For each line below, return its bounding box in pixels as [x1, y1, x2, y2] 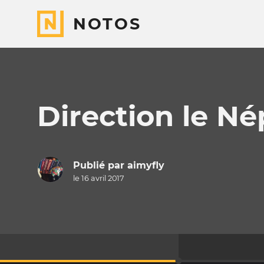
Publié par [72, 160, 127, 171]
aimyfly [127, 160, 164, 171]
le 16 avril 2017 [72, 174, 124, 183]
